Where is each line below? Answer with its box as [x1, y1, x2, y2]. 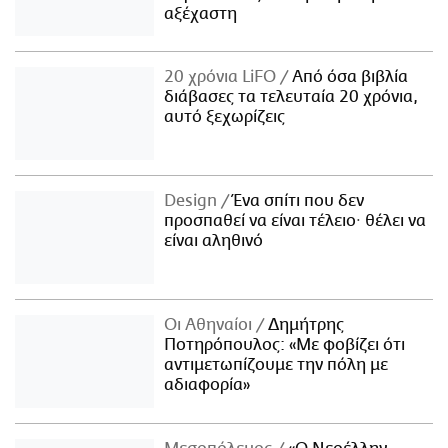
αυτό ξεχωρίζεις [164, 108, 286, 127]
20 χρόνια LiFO [164, 68, 281, 87]
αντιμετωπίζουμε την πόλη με [164, 356, 389, 375]
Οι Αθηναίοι [164, 316, 257, 335]
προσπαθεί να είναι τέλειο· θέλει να [164, 212, 427, 231]
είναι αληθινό [164, 232, 264, 251]
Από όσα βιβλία [288, 68, 409, 87]
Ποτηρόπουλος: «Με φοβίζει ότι [164, 336, 406, 355]
